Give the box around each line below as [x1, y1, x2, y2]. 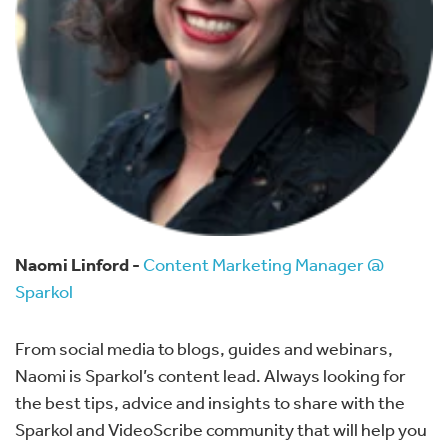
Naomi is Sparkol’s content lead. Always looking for [15, 363, 406, 386]
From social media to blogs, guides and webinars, [15, 336, 393, 359]
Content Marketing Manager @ [143, 252, 384, 275]
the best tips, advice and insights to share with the [15, 390, 405, 413]
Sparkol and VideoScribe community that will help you [15, 417, 427, 440]
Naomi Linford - [15, 252, 143, 276]
